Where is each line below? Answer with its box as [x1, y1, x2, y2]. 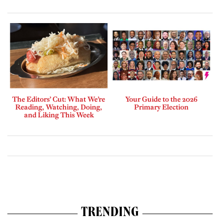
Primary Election [134, 102, 189, 111]
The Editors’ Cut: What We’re [12, 94, 105, 104]
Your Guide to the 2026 [125, 94, 197, 104]
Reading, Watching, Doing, [15, 102, 102, 111]
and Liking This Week [24, 110, 94, 119]
